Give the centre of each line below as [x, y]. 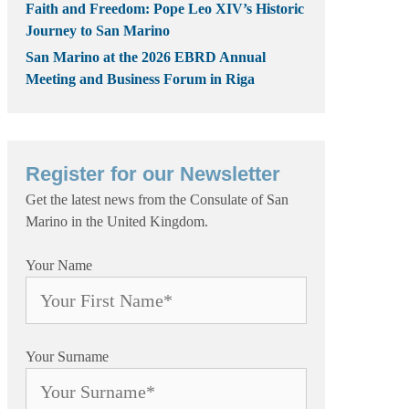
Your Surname [67, 357]
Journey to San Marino [98, 31]
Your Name [59, 265]
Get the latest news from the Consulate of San [157, 199]
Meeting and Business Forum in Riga [140, 79]
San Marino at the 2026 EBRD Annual [146, 57]
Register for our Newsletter [153, 174]
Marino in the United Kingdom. [117, 221]
